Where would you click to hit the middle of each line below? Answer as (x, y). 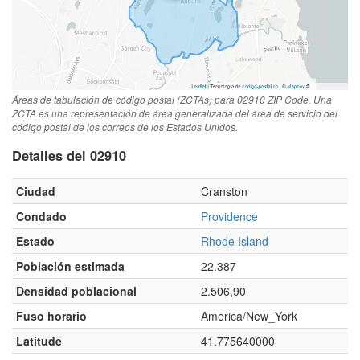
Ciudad (36, 191)
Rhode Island (235, 241)
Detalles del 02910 (69, 156)
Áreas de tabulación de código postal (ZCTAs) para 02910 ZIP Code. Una (172, 99)
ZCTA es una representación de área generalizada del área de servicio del (175, 112)
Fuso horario (51, 315)
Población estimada (70, 266)
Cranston (224, 191)
